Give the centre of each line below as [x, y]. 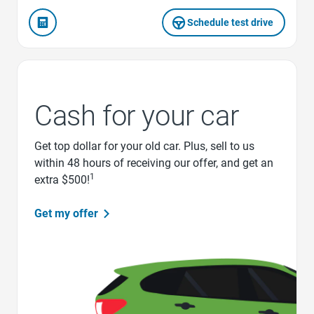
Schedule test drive [231, 23]
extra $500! [62, 180]
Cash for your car [137, 116]
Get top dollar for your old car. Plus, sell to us [144, 146]
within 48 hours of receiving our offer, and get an [154, 163]
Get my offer [66, 214]
